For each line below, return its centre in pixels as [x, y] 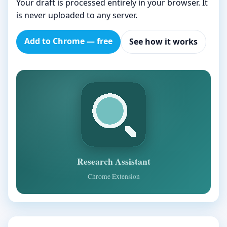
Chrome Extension [113, 176]
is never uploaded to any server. [77, 15]
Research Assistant [113, 161]
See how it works [163, 41]
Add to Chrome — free [68, 41]
